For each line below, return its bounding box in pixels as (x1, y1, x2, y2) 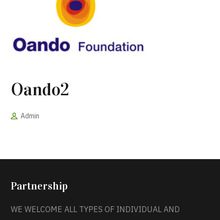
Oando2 (11, 79, 70, 101)
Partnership (11, 179, 68, 193)
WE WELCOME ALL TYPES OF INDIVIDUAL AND (11, 204, 180, 215)
